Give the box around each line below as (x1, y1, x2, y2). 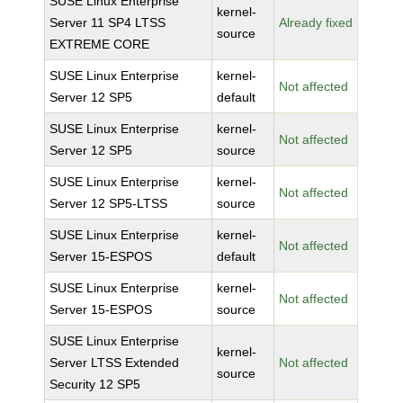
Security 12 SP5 (49, 377, 141, 391)
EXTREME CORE (49, 37, 150, 51)
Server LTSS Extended (49, 355, 180, 370)
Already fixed (279, 15, 354, 30)
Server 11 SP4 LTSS (49, 15, 166, 30)
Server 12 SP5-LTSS (49, 196, 168, 210)
